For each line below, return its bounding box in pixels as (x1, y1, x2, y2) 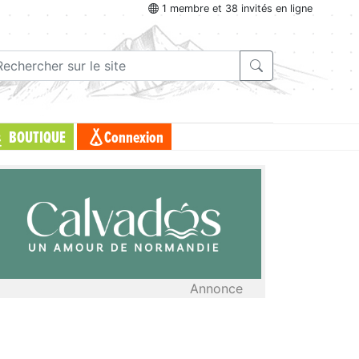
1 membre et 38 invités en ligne (159, 2, 313, 15)
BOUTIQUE (8, 130, 66, 147)
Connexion (103, 130, 163, 147)
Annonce (190, 280, 243, 296)
